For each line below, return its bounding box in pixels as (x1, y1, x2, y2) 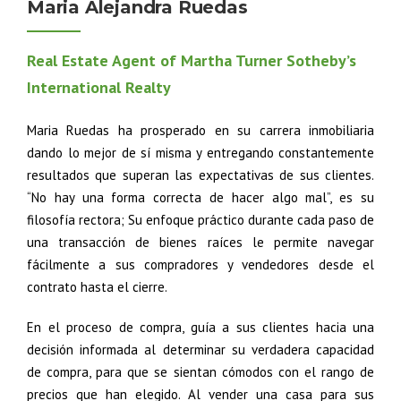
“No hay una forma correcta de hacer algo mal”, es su (27, 189, 374, 206)
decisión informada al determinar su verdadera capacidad (27, 341, 374, 358)
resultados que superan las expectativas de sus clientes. (27, 166, 374, 183)
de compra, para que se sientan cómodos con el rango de (27, 363, 374, 380)
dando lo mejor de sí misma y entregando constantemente (27, 144, 374, 161)
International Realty (27, 77, 171, 98)
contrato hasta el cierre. (27, 278, 167, 295)
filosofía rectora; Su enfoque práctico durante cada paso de (27, 211, 374, 228)
